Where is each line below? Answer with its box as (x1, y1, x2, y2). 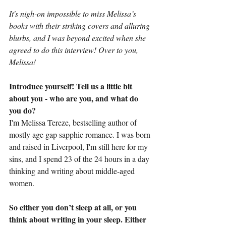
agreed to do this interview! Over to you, (9, 44, 140, 55)
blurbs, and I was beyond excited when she (9, 32, 148, 43)
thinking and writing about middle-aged (9, 165, 137, 176)
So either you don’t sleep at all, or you (9, 201, 139, 213)
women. (9, 178, 34, 188)
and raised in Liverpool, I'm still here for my (9, 141, 150, 152)
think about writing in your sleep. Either (9, 213, 148, 225)
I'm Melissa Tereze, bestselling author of (9, 117, 139, 128)
